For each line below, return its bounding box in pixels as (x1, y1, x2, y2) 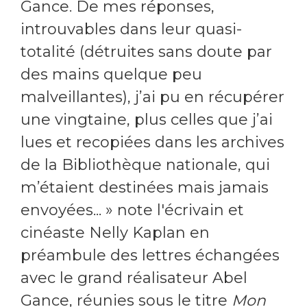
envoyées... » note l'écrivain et (21, 201, 244, 220)
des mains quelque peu (21, 65, 202, 84)
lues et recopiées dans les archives (21, 133, 284, 152)
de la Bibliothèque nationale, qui (21, 156, 270, 175)
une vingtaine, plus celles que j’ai (21, 110, 273, 130)
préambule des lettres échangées (21, 246, 280, 265)
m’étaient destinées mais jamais (21, 178, 269, 197)
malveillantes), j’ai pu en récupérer (21, 88, 284, 107)
